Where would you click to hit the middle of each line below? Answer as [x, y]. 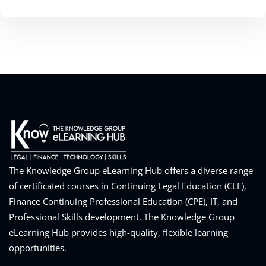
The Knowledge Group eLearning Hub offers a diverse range [131, 171]
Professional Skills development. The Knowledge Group [122, 217]
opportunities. [38, 248]
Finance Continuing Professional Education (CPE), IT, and [123, 202]
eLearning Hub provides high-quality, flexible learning [118, 232]
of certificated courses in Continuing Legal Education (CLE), [128, 186]
